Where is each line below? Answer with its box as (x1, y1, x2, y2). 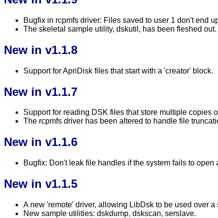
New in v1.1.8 (4, 43, 77, 56)
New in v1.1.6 (4, 135, 77, 149)
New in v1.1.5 (4, 177, 77, 191)
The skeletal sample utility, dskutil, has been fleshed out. (23, 24, 217, 33)
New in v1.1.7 (4, 85, 77, 98)
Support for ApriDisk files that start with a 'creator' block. (23, 66, 213, 75)
